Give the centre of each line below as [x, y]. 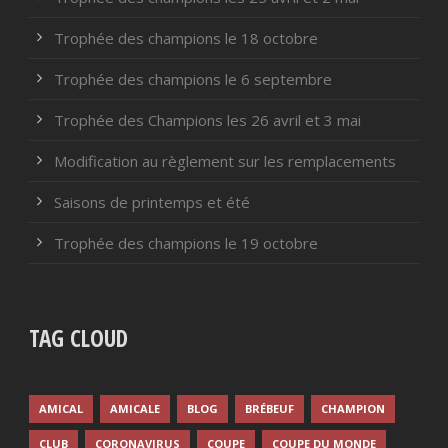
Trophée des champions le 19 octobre [186, 242]
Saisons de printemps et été [152, 201]
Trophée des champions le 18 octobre [186, 37]
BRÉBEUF [269, 408]
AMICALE [135, 408]
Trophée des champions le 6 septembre [193, 78]
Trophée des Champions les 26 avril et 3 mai [207, 119]
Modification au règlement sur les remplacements [225, 160]
